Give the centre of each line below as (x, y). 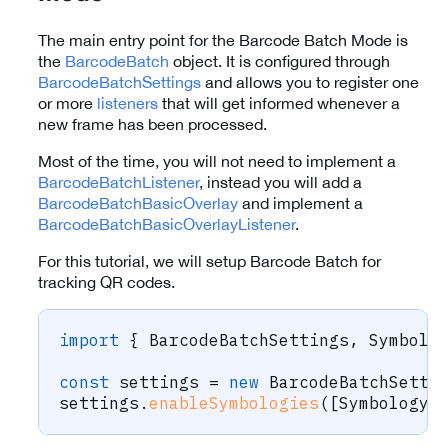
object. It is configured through (279, 60)
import (89, 339)
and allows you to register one (310, 81)
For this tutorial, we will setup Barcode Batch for (209, 260)
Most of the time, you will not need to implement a (217, 160)
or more (67, 102)
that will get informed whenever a (279, 102)
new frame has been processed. (152, 123)
